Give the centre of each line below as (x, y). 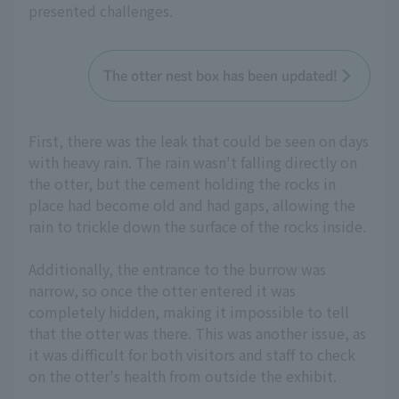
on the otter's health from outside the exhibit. (183, 376)
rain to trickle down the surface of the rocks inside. (197, 227)
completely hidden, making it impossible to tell (189, 312)
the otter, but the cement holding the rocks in (182, 184)
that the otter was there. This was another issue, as (197, 334)
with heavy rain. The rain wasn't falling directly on (193, 163)
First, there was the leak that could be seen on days (199, 141)
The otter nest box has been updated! (220, 76)
